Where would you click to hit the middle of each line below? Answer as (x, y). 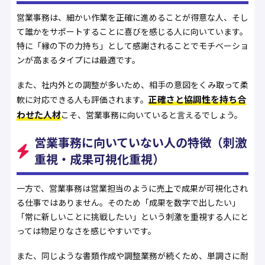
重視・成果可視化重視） (99, 159)
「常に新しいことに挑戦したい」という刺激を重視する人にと (132, 217)
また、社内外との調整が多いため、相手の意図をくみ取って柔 (132, 85)
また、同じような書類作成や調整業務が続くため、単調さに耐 (132, 256)
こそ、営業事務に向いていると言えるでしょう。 (151, 115)
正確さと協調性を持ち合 (197, 99)
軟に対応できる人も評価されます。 (82, 100)
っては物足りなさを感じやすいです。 (86, 231)
